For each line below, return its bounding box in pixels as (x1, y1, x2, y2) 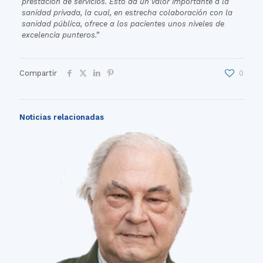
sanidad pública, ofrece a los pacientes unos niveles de (21, 19, 224, 29)
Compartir (19, 69, 57, 78)
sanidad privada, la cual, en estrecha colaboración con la (21, 8, 232, 18)
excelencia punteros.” (21, 31, 99, 40)
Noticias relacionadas (19, 113, 104, 122)
